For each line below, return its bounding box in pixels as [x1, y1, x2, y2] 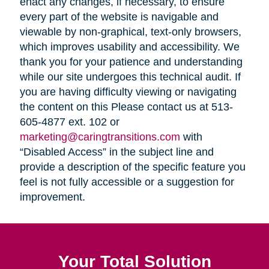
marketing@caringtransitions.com [19, 130, 180, 143]
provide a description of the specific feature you [19, 160, 246, 173]
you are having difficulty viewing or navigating [19, 85, 237, 98]
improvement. [19, 190, 85, 203]
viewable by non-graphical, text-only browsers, [19, 25, 241, 38]
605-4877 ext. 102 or [19, 115, 119, 128]
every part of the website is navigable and [19, 10, 219, 23]
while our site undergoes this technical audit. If [19, 70, 241, 83]
